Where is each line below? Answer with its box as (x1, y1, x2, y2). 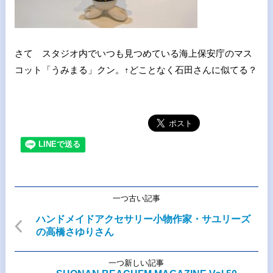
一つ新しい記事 (108, 258, 165, 268)
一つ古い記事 (112, 194, 160, 203)
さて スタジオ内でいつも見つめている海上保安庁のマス (14, 48, 252, 58)
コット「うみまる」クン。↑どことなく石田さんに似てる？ (14, 65, 257, 75)
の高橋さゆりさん (35, 227, 114, 237)
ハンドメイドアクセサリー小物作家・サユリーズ (35, 214, 250, 224)
